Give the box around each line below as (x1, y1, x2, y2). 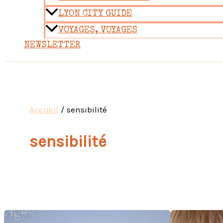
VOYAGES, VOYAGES (58, 26, 137, 35)
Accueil (29, 105, 58, 115)
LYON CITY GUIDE (58, 9, 132, 19)
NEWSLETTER (24, 41, 81, 50)
